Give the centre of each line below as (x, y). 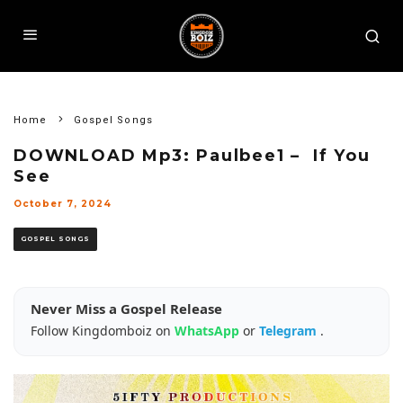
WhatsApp (209, 331)
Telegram (290, 331)
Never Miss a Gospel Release (126, 309)
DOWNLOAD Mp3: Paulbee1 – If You (192, 156)
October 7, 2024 (63, 204)
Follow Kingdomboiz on (103, 331)
